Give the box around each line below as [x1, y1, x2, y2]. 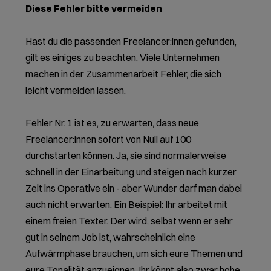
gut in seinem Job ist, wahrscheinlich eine [25, 231, 196, 244]
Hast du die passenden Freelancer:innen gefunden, [25, 35, 237, 48]
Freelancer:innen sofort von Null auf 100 [25, 133, 192, 146]
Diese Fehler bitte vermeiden [25, 2, 163, 15]
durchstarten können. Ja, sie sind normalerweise [25, 149, 227, 162]
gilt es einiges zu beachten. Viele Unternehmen [25, 51, 220, 64]
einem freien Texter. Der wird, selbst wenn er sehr [25, 215, 233, 227]
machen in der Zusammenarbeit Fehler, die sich [25, 68, 222, 80]
